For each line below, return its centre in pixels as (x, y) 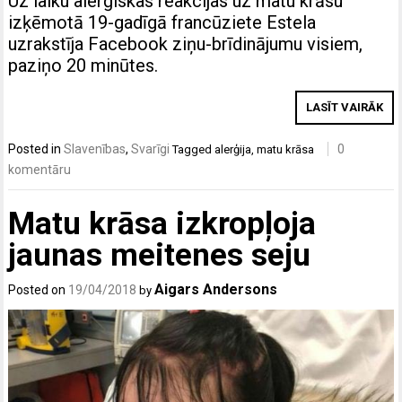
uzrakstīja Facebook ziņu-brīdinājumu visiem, (186, 44)
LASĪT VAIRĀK (344, 108)
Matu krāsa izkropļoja (162, 223)
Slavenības (95, 149)
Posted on (39, 289)
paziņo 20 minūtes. (83, 66)
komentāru (40, 170)
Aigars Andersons (216, 289)
